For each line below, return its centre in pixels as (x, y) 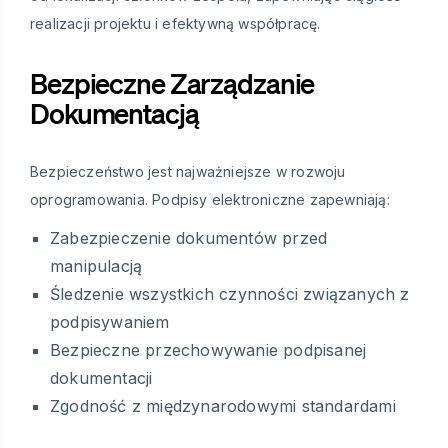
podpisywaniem (110, 322)
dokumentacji (101, 378)
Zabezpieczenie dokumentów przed (189, 238)
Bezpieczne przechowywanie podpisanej (208, 350)
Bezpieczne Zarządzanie (172, 83)
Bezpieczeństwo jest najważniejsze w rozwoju (188, 172)
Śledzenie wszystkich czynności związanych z (230, 294)
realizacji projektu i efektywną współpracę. (175, 24)
